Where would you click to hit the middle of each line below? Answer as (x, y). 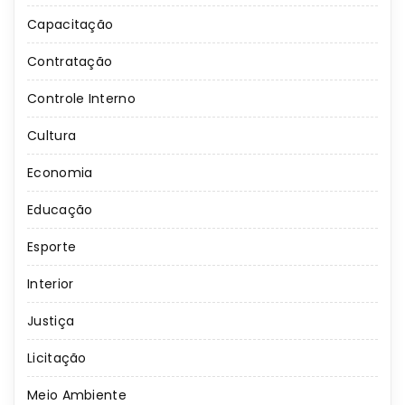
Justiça (51, 321)
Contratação (70, 62)
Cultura (52, 136)
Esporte (52, 247)
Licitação (57, 358)
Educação (60, 210)
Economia (60, 173)
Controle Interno (81, 99)
